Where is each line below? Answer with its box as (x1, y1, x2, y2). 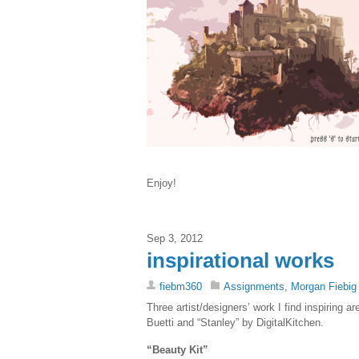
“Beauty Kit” (147, 344, 208, 357)
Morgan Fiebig (291, 280, 357, 292)
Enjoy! (147, 176, 176, 189)
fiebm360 (159, 280, 202, 292)
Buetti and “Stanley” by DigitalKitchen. (147, 316, 324, 329)
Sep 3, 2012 (147, 232, 203, 244)
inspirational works (147, 248, 334, 272)
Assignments (224, 280, 284, 292)
